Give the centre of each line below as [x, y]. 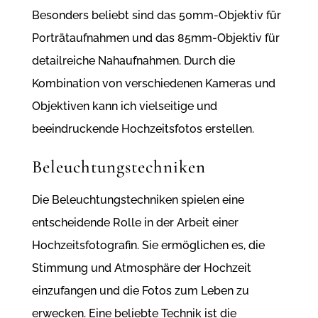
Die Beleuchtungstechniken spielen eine [138, 200]
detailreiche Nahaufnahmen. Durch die [133, 61]
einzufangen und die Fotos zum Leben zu [140, 291]
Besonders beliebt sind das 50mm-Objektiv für [156, 16]
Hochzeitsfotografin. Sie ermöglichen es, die [148, 246]
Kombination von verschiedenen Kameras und [153, 84]
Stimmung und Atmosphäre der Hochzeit [141, 268]
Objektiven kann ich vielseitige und [124, 106]
